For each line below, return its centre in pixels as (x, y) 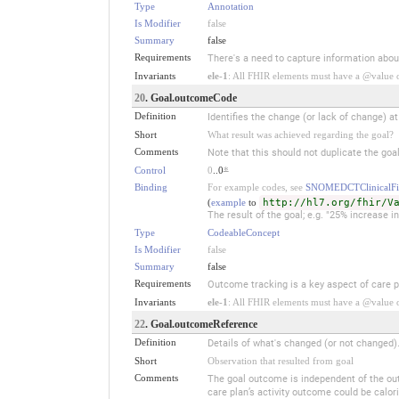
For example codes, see (256, 187)
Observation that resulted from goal (280, 360)
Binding (151, 187)
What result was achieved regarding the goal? (300, 134)
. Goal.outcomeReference (201, 324)
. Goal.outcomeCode (191, 98)
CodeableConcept (243, 232)
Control (150, 170)
